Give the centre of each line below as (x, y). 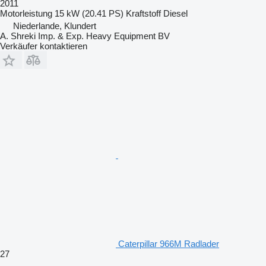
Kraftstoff (143, 13)
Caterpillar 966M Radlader (169, 243)
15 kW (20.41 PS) (89, 13)
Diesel (175, 13)
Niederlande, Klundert (55, 26)
